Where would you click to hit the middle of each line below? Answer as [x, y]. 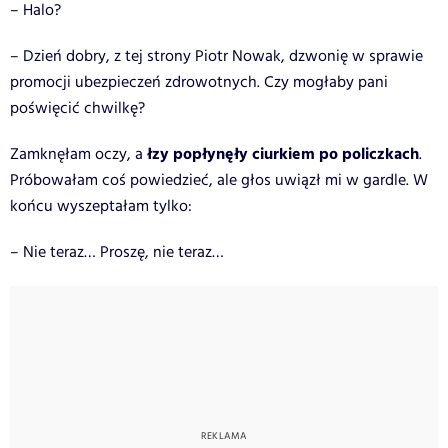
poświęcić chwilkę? [77, 108]
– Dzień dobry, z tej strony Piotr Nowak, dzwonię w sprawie [216, 56]
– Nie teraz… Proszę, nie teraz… [117, 252]
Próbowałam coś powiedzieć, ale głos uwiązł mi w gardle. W [219, 180]
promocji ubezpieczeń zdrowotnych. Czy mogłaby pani [199, 82]
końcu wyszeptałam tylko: [101, 206]
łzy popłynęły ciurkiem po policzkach [281, 154]
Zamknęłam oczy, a [76, 154]
